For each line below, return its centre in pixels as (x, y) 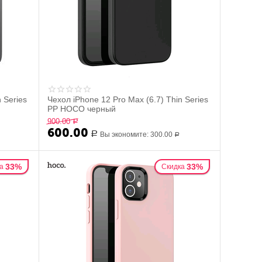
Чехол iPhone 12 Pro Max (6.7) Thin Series (128, 99)
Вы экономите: (125, 135)
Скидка (173, 167)
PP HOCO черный (82, 109)
